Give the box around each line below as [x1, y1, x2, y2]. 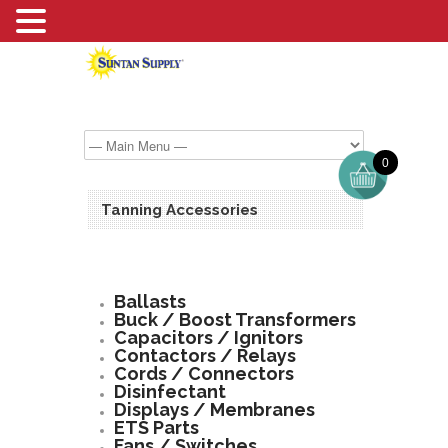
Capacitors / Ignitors [114, 327, 303, 348]
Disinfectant [114, 381, 226, 402]
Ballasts [114, 291, 186, 312]
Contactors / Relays [114, 345, 296, 366]
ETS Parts [114, 417, 199, 438]
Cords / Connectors [114, 363, 294, 384]
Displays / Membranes [114, 399, 315, 420]
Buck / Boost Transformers [114, 309, 356, 330]
